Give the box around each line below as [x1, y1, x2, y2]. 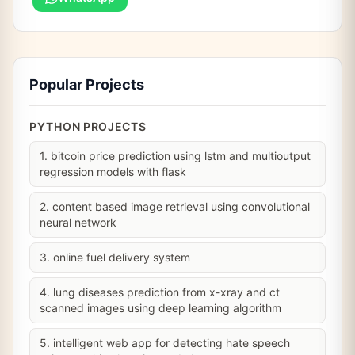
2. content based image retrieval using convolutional [40, 200, 310, 213]
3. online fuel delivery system [40, 250, 190, 264]
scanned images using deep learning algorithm [40, 301, 281, 315]
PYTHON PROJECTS [29, 120, 147, 133]
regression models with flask [40, 165, 186, 178]
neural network [40, 216, 116, 229]
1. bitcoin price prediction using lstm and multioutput [40, 149, 311, 162]
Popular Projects [29, 76, 144, 93]
